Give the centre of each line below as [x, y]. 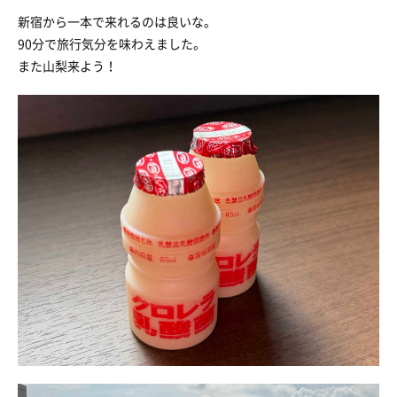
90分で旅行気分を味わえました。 [112, 43]
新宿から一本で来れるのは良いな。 [117, 21]
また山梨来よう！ [67, 66]
